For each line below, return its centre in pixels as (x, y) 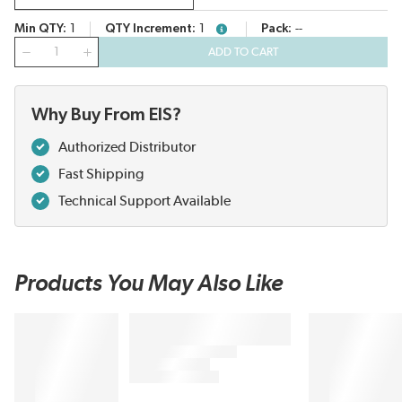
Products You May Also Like (149, 284)
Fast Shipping (101, 175)
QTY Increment (149, 29)
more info (236, 32)
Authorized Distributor (127, 148)
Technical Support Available (144, 201)
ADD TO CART (243, 52)
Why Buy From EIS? (106, 115)
